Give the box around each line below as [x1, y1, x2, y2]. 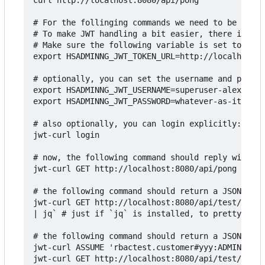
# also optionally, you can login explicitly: [33, 119, 241, 129]
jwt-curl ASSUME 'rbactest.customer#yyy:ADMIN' [33, 243, 246, 253]
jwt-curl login [33, 130, 99, 140]
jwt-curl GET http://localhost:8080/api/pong [33, 164, 237, 174]
